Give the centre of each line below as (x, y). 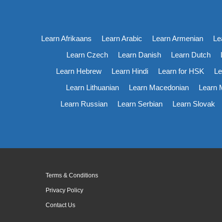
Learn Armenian (177, 38)
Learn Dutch (191, 55)
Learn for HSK (181, 71)
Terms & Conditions (72, 175)
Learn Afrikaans (66, 38)
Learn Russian (84, 104)
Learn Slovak (194, 104)
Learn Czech (87, 55)
